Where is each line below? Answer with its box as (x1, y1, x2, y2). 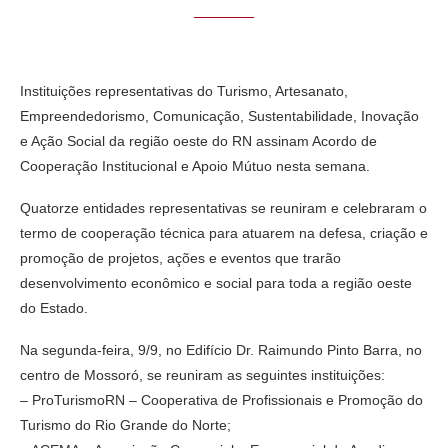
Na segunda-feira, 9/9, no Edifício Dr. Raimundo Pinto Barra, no (20, 341, 422, 358)
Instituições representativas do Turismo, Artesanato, (20, 82, 348, 99)
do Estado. (20, 299, 88, 316)
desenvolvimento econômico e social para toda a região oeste (20, 274, 412, 291)
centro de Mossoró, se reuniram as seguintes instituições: (20, 366, 385, 383)
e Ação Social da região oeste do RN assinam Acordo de (20, 132, 377, 149)
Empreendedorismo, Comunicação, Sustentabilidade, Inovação (20, 107, 419, 124)
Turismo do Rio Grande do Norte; (20, 416, 231, 433)
